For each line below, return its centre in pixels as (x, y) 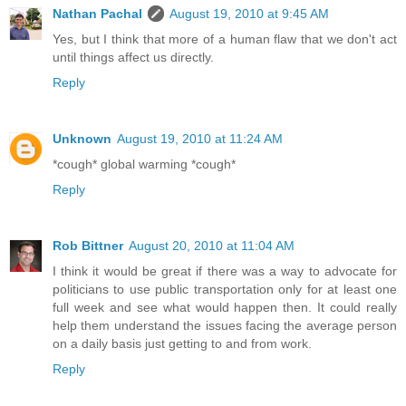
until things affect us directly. (133, 58)
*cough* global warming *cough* (144, 164)
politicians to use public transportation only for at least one (225, 290)
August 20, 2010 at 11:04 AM (212, 246)
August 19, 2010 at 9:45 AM (249, 14)
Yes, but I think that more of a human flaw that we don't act (225, 39)
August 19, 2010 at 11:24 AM (200, 139)
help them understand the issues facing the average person (225, 326)
